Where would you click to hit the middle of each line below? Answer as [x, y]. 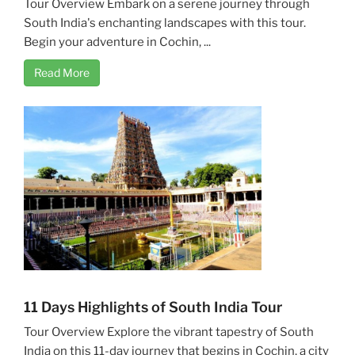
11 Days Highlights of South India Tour [153, 307]
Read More [62, 72]
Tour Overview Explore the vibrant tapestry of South [169, 332]
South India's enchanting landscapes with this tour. [165, 23]
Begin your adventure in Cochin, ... [117, 42]
